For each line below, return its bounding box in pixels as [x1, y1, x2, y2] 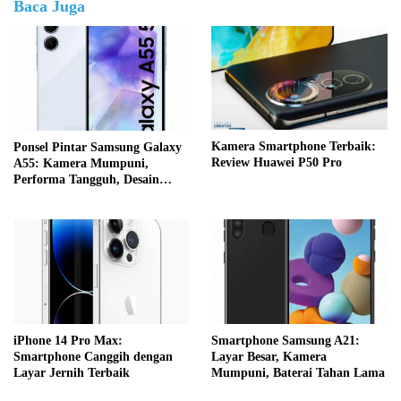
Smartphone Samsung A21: [211, 333, 360, 347]
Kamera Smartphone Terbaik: [211, 140, 376, 154]
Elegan [13, 188, 50, 202]
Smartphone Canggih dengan [13, 349, 173, 363]
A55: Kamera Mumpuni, [13, 156, 149, 170]
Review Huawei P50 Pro [211, 156, 342, 170]
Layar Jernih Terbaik [13, 365, 130, 380]
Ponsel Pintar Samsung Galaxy [13, 140, 182, 154]
